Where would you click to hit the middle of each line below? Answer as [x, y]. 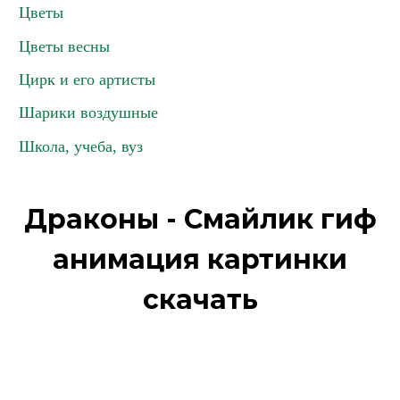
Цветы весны [64, 46]
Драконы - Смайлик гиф [200, 219]
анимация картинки [200, 259]
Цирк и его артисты [87, 79]
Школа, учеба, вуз [81, 146]
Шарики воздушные [88, 112]
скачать [200, 300]
